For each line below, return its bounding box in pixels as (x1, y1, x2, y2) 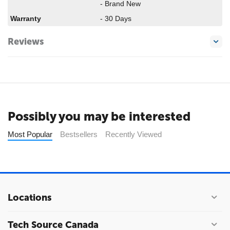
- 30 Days (100, 14, 131, 23)
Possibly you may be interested (8, 109, 190, 124)
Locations (8, 192, 51, 203)
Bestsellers (60, 130, 98, 139)
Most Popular (8, 130, 52, 139)
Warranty (10, 14, 41, 23)
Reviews (8, 35, 44, 47)
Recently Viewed (105, 130, 162, 139)
